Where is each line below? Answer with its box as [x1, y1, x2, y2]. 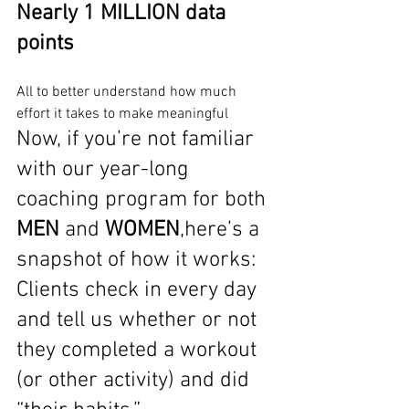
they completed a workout [16, 338, 262, 363]
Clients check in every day [16, 278, 262, 303]
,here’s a [180, 217, 265, 243]
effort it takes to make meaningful [16, 105, 228, 123]
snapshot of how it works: [16, 247, 261, 273]
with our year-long [16, 157, 194, 183]
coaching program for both [16, 187, 271, 213]
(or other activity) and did [16, 368, 255, 393]
